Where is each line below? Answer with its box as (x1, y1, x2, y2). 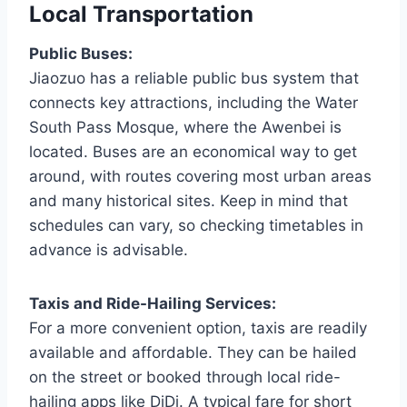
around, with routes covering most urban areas (29, 167, 372, 186)
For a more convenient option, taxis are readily (29, 319, 367, 338)
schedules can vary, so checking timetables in (29, 216, 363, 235)
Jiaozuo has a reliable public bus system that (29, 69, 359, 88)
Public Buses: (29, 45, 133, 64)
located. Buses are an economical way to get (29, 143, 357, 162)
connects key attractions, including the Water (29, 94, 358, 113)
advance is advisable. (29, 241, 188, 260)
